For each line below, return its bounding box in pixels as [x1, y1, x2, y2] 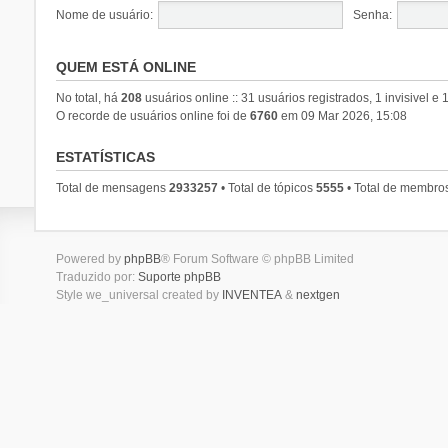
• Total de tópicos [217, 181, 316, 195]
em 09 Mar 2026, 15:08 [277, 109, 407, 123]
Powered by [55, 252, 124, 266]
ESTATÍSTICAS [55, 149, 155, 165]
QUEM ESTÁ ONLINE [55, 59, 196, 75]
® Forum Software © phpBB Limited [160, 252, 354, 266]
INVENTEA [221, 288, 282, 302]
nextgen [295, 288, 340, 302]
